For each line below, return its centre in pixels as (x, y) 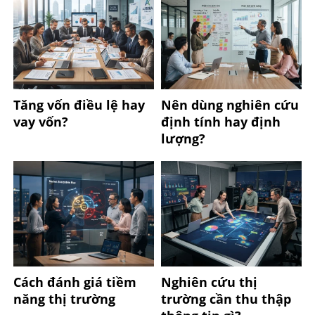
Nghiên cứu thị (210, 282)
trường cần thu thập (226, 298)
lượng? (184, 138)
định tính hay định (221, 121)
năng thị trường (64, 298)
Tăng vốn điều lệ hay (79, 104)
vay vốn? (40, 121)
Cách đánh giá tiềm (75, 282)
